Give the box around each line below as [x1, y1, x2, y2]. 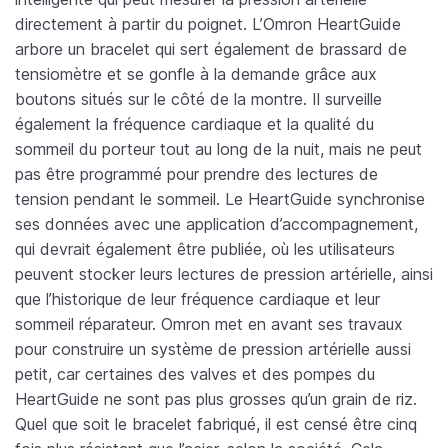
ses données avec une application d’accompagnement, [15, 214, 418, 235]
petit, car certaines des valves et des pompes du [15, 364, 375, 385]
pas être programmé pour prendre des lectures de [15, 164, 378, 185]
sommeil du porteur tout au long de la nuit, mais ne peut [15, 139, 422, 160]
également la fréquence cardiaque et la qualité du [15, 114, 374, 135]
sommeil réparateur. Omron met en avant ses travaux [15, 314, 403, 335]
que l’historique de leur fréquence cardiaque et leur [15, 289, 380, 310]
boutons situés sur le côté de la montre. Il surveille [15, 89, 382, 110]
